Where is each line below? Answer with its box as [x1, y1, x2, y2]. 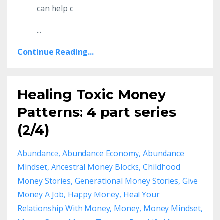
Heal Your [123, 189, 160, 200]
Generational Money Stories [75, 175, 178, 186]
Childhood [143, 161, 180, 172]
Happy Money [68, 189, 119, 200]
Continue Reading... [17, 46, 94, 57]
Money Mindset [143, 202, 201, 214]
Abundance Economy [62, 147, 139, 159]
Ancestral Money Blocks [51, 161, 139, 172]
